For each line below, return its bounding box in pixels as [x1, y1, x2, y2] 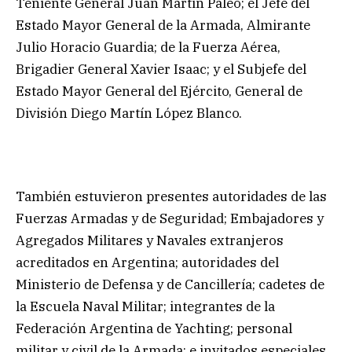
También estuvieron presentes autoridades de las [16, 188, 327, 206]
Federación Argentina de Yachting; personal [16, 320, 292, 338]
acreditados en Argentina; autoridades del [16, 254, 279, 272]
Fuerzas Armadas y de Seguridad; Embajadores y [16, 210, 324, 228]
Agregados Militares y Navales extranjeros [16, 232, 284, 250]
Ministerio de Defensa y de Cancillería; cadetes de [16, 276, 324, 294]
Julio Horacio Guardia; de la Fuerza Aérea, [16, 38, 280, 56]
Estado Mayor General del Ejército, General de [16, 82, 302, 100]
